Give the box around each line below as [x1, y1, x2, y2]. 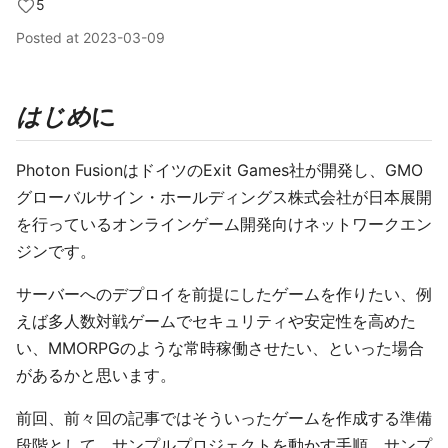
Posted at [16, 29, 83, 46]
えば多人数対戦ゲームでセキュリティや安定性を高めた [16, 311, 416, 331]
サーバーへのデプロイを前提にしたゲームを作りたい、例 [16, 284, 432, 304]
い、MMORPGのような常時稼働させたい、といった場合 [16, 338, 424, 358]
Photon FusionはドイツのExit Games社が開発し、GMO [16, 160, 423, 180]
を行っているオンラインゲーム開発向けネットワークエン [16, 214, 432, 234]
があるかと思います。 [16, 365, 176, 385]
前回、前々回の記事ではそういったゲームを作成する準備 [16, 408, 432, 428]
